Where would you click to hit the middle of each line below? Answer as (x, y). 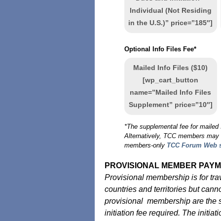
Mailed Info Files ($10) (171, 68)
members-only (145, 145)
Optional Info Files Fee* (160, 49)
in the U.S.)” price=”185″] (171, 23)
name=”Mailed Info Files (171, 92)
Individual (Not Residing (170, 10)
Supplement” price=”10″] (170, 105)
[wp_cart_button (171, 80)
